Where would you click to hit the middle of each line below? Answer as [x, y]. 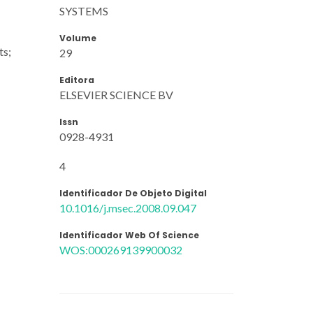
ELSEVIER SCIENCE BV [116, 94]
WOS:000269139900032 [121, 249]
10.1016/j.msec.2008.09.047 [128, 208]
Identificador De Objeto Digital [133, 193]
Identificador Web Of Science [129, 235]
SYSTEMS [84, 10]
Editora [77, 80]
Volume [78, 38]
